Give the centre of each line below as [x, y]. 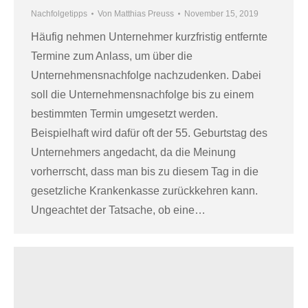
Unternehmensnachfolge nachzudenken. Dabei [146, 75]
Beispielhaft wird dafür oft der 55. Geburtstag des [149, 133]
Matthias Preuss [144, 13]
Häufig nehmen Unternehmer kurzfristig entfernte [149, 36]
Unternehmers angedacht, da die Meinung [133, 152]
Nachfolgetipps [59, 13]
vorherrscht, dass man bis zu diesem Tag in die [145, 171]
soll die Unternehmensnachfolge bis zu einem [142, 94]
